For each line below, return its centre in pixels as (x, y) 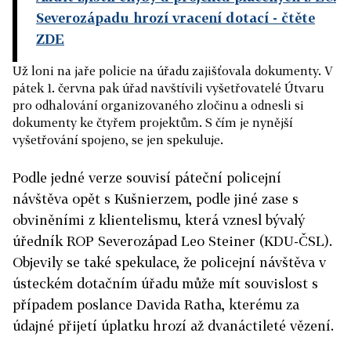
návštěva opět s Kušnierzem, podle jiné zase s (156, 199)
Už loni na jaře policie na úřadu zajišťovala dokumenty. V (173, 71)
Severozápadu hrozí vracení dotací (152, 18)
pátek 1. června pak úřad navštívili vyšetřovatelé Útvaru (168, 88)
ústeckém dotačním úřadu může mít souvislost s (165, 283)
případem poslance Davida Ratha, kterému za (156, 304)
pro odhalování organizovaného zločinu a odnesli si (158, 105)
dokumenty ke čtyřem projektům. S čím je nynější (153, 122)
